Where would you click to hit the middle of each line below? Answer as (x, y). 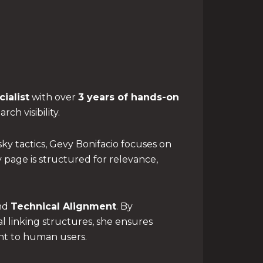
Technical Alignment (63, 206)
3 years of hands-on (129, 97)
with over (54, 97)
